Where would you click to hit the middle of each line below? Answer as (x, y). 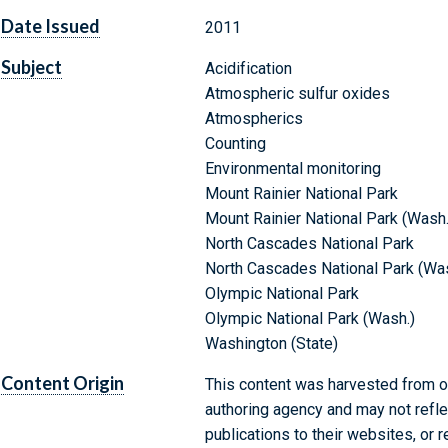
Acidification (248, 69)
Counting (235, 144)
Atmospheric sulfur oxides (297, 94)
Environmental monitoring (292, 169)
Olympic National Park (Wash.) (309, 319)
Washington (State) (271, 344)
